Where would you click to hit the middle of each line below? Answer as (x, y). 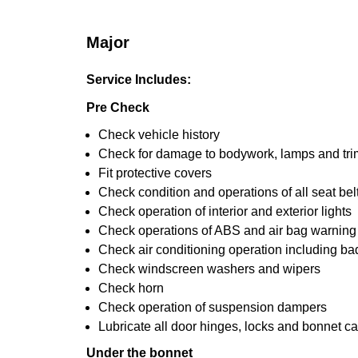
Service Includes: (139, 80)
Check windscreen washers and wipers (209, 269)
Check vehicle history (159, 135)
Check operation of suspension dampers (213, 307)
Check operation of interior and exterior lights (225, 211)
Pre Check (118, 107)
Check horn (131, 288)
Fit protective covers (155, 173)
